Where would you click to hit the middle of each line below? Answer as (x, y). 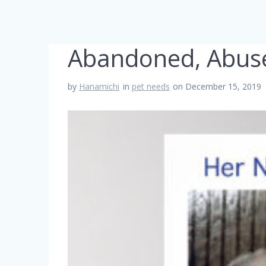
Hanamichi (99, 87)
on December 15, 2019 (217, 87)
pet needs (151, 87)
